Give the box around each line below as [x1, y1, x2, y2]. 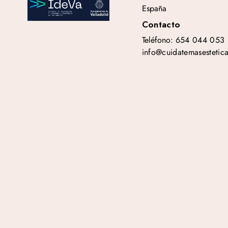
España [141, 3, 166, 14]
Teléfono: [141, 34, 176, 46]
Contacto [141, 18, 181, 31]
